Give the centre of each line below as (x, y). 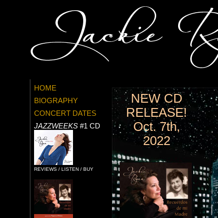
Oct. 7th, (156, 127)
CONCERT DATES (65, 113)
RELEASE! (156, 112)
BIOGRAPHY (56, 101)
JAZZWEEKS (56, 126)
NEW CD (156, 98)
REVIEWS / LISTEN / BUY (64, 170)
